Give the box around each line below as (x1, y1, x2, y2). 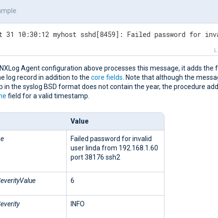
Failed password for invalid (71, 134, 152, 143)
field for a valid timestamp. (6, 91, 90, 100)
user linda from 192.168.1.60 (71, 144, 158, 152)
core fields (91, 73, 123, 81)
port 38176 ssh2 (71, 153, 120, 161)
